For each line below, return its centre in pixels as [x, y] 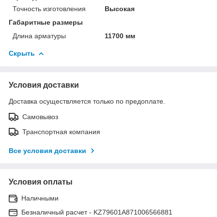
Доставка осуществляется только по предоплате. [87, 101]
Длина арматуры [39, 36]
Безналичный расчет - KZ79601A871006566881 [97, 212]
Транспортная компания [61, 132]
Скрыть [22, 53]
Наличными [40, 198]
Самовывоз [40, 116]
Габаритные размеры [46, 22]
